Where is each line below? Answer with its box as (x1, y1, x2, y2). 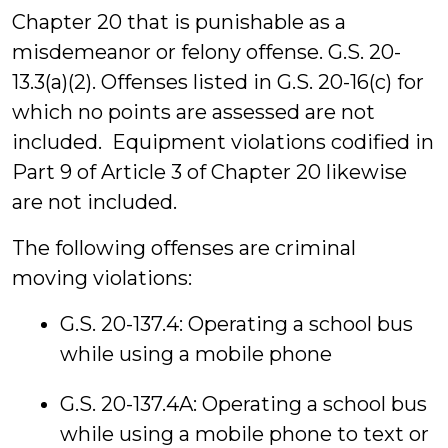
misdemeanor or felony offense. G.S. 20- (12, 40, 401, 64)
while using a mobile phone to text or (60, 422, 429, 446)
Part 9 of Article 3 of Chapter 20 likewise (12, 160, 407, 184)
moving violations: (12, 266, 192, 290)
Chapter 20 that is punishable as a (12, 10, 346, 34)
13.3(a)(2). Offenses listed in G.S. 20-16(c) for (12, 70, 424, 94)
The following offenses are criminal (12, 236, 356, 260)
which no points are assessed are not (12, 100, 375, 124)
